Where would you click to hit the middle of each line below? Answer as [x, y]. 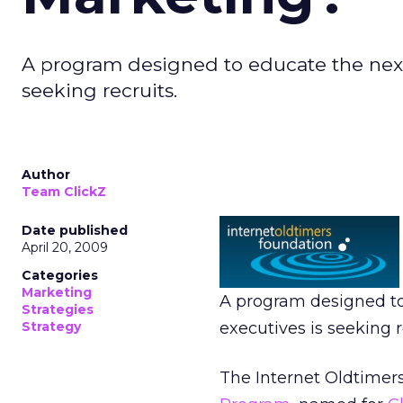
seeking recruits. [99, 90]
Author [46, 175]
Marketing [57, 292]
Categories [60, 275]
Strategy [51, 327]
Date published [75, 230]
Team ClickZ [64, 192]
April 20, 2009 [65, 247]
